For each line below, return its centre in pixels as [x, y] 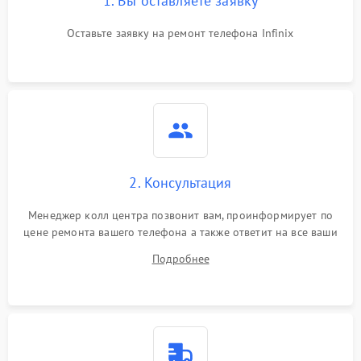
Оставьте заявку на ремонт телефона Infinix [180, 33]
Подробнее [180, 258]
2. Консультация [180, 182]
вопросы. [180, 249]
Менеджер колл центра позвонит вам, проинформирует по [180, 215]
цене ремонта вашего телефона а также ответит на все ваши [180, 232]
